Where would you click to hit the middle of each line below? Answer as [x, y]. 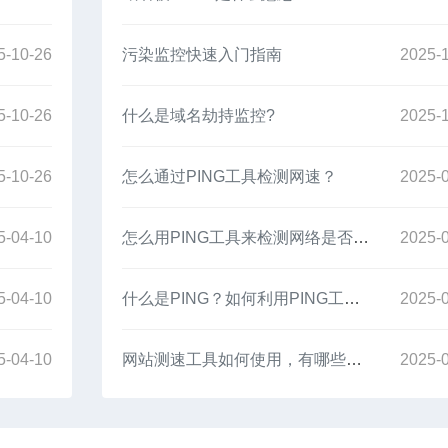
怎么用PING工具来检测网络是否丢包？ [361, 238]
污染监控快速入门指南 [202, 55]
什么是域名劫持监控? [199, 116]
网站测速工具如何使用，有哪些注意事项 [354, 360]
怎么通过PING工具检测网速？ [230, 177]
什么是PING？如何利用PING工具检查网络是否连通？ [352, 299]
